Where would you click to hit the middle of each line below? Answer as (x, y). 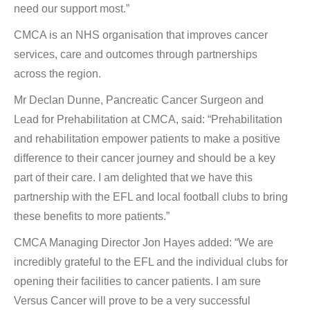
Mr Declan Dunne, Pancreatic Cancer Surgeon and (139, 100)
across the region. (57, 73)
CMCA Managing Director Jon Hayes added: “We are (144, 242)
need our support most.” (72, 8)
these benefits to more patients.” (92, 216)
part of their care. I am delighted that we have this (133, 177)
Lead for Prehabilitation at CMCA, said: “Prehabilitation (148, 119)
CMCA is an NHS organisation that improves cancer (141, 35)
